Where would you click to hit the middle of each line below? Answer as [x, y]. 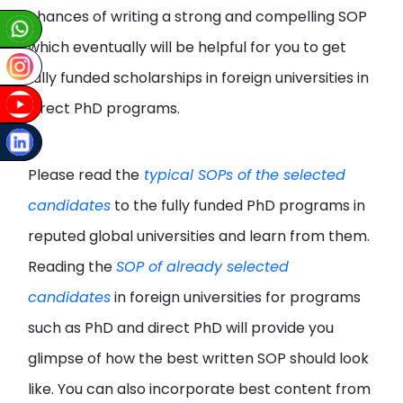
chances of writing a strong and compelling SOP [198, 17]
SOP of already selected [203, 267]
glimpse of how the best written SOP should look [199, 358]
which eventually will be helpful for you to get [188, 47]
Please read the [84, 175]
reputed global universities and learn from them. [199, 236]
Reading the [72, 267]
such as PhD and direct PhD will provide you [181, 328]
